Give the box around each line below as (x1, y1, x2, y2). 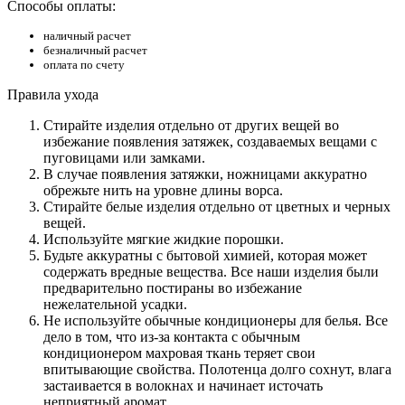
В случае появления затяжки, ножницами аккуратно (43, 165, 367, 182)
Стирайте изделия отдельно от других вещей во (43, 117, 339, 133)
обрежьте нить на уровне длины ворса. (43, 182, 283, 198)
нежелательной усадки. (43, 296, 187, 312)
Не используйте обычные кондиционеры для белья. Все (43, 312, 388, 328)
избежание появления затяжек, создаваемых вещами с (43, 133, 377, 149)
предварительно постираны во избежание (43, 279, 302, 296)
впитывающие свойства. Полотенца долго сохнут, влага (43, 361, 391, 377)
